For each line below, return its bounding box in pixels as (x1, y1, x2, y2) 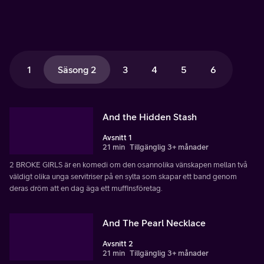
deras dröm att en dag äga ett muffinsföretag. (9, 183, 163, 193)
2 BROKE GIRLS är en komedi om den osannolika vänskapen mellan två (9, 160, 247, 169)
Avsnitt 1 (103, 133, 132, 142)
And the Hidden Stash (103, 111, 197, 122)
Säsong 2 (58, 64, 96, 75)
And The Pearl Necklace (103, 217, 206, 228)
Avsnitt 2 (103, 239, 133, 248)
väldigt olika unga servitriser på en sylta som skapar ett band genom (9, 171, 237, 181)
